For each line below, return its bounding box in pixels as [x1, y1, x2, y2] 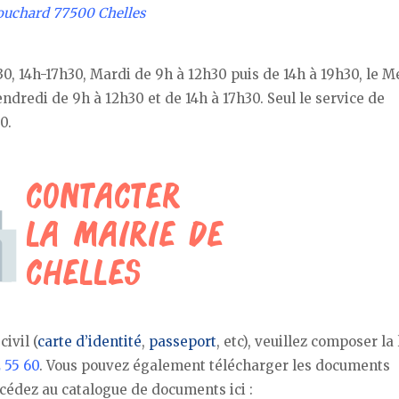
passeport [149, 333, 216, 351]
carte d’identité [37, 333, 142, 351]
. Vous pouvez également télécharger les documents [39, 357, 390, 375]
